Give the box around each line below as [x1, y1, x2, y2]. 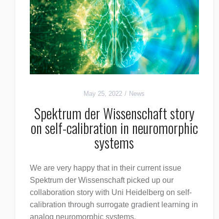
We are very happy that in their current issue [30, 164, 181, 173]
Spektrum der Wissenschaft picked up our [30, 176, 174, 185]
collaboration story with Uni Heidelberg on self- [30, 188, 192, 197]
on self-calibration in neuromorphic [30, 118, 198, 138]
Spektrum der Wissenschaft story [34, 103, 195, 124]
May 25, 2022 [84, 90, 123, 98]
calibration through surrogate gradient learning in [30, 200, 198, 209]
